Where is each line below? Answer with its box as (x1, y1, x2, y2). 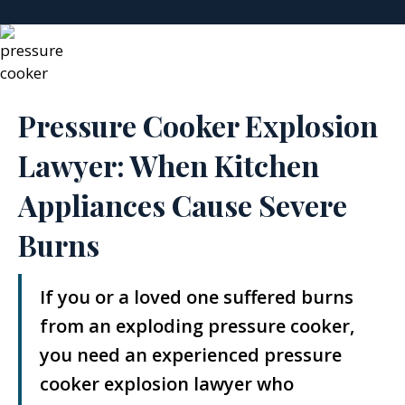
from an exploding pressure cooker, (40, 314, 354, 338)
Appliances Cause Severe (18, 185, 347, 224)
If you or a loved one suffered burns (40, 285, 353, 309)
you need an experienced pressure (40, 343, 342, 367)
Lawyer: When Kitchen (18, 146, 319, 184)
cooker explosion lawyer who (40, 372, 294, 396)
